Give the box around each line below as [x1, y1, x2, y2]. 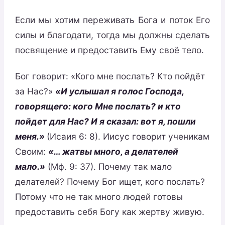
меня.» [15, 131, 47, 142]
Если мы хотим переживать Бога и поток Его [15, 15, 210, 26]
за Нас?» [15, 85, 55, 96]
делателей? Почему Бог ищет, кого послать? [15, 176, 205, 187]
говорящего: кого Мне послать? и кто [15, 100, 181, 111]
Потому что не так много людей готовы [15, 191, 183, 202]
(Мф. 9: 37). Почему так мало [45, 161, 172, 172]
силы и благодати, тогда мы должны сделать [15, 30, 210, 41]
